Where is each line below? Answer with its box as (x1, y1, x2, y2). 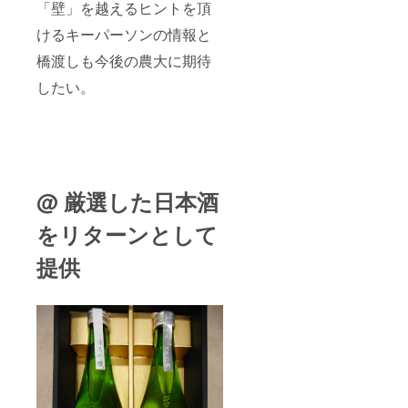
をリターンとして (36, 218, 218, 250)
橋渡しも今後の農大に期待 (36, 49, 211, 71)
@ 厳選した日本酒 (36, 185, 219, 217)
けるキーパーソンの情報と (36, 23, 211, 45)
